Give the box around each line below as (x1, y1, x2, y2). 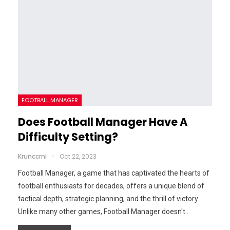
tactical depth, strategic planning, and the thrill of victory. (18, 194, 199, 203)
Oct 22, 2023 (60, 151, 97, 161)
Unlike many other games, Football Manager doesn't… (18, 207, 190, 216)
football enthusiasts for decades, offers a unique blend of (18, 181, 204, 190)
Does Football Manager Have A (18, 114, 187, 129)
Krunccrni (18, 151, 48, 161)
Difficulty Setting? (18, 129, 118, 144)
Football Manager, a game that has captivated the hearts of (18, 168, 209, 177)
